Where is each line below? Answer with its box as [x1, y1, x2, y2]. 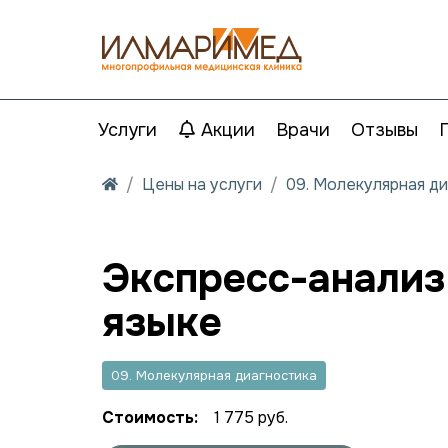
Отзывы [350, 119, 418, 141]
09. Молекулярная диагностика [111, 367, 317, 384]
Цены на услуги [142, 174, 262, 195]
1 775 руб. [214, 407, 288, 428]
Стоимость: [102, 407, 198, 428]
